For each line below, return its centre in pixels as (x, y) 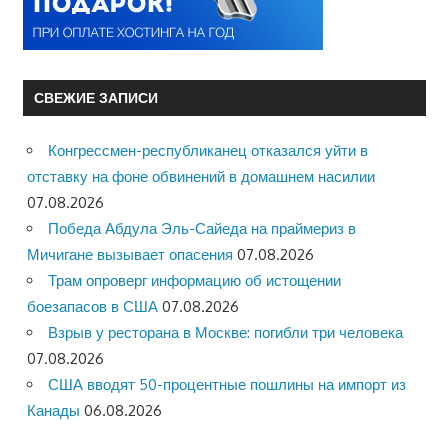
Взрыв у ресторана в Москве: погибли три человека (225, 333)
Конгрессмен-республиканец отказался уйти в (208, 151)
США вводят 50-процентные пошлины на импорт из (227, 385)
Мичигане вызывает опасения (130, 255)
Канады (53, 411)
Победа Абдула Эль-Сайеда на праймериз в (202, 229)
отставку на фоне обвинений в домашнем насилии (201, 177)
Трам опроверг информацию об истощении (194, 281)
